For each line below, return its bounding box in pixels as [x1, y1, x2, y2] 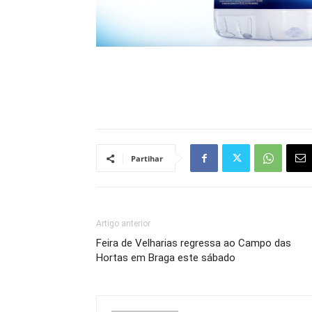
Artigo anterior [96, 219, 150, 228]
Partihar [131, 153, 163, 164]
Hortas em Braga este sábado [96, 251, 235, 264]
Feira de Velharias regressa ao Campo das [96, 237, 291, 249]
